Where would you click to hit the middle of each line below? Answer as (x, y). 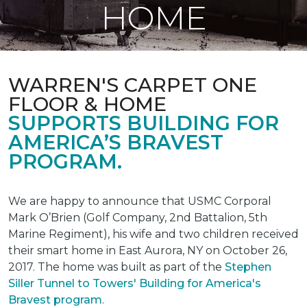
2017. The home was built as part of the (116, 267)
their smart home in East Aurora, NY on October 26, (148, 250)
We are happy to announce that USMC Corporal (140, 201)
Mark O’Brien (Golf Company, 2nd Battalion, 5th (138, 218)
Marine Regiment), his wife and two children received (153, 234)
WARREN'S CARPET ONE (133, 85)
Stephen (248, 267)
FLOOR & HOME (87, 104)
